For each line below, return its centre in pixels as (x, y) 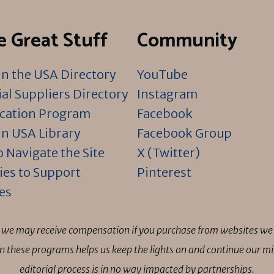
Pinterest (164, 172)
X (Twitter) (168, 153)
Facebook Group (184, 133)
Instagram (167, 94)
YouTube (162, 75)
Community (187, 41)
